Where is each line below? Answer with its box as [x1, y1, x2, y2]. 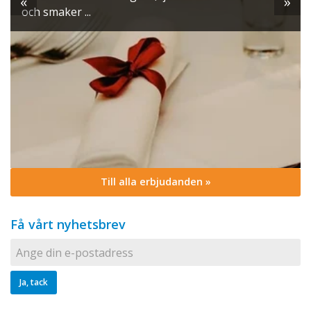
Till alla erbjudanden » [100, 175, 211, 189]
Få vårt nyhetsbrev [10, 216, 126, 233]
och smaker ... [22, 4, 94, 20]
